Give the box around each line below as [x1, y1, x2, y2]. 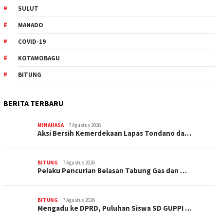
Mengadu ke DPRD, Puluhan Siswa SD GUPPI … [37, 203, 192, 213]
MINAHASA [37, 122, 64, 129]
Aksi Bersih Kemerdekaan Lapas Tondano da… [37, 128, 191, 138]
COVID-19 [18, 37, 46, 46]
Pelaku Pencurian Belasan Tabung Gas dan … [37, 166, 187, 176]
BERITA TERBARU [3, 98, 64, 109]
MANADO [18, 21, 43, 30]
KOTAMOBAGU [18, 54, 60, 63]
